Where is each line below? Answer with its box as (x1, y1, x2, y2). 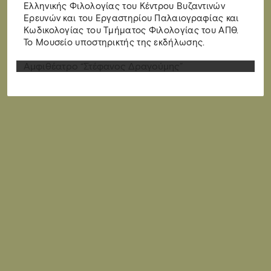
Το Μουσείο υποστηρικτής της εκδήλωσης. (24, 37, 205, 48)
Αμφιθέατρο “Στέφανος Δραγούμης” (24, 60, 183, 72)
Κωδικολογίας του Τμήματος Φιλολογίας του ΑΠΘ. (24, 25, 239, 36)
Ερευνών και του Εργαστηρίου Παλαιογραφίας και (24, 13, 239, 24)
